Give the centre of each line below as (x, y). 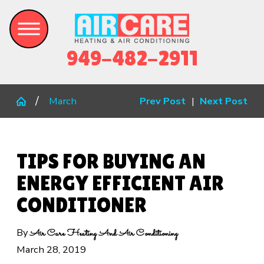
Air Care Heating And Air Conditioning (104, 234)
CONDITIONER (81, 205)
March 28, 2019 (51, 249)
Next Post (224, 101)
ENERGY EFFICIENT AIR (120, 184)
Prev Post (162, 101)
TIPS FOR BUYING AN (111, 162)
